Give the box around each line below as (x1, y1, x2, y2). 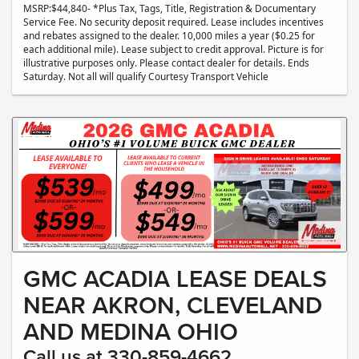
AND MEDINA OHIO (23, 314, 238, 349)
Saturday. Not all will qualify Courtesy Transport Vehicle (23, 70, 268, 83)
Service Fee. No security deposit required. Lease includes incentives (23, 15, 324, 29)
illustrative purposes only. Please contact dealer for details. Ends (23, 56, 309, 70)
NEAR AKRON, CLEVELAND (23, 288, 322, 323)
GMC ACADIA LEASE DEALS (23, 261, 327, 296)
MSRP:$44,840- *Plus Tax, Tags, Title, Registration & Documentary (23, 2, 316, 15)
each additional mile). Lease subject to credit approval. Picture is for (23, 42, 324, 56)
